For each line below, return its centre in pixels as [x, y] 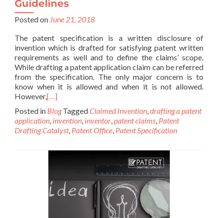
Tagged [76, 111]
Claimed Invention [118, 111]
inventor [98, 120]
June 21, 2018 [72, 19]
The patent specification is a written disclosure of [109, 38]
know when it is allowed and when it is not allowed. [109, 86]
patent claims [135, 120]
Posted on [32, 19]
